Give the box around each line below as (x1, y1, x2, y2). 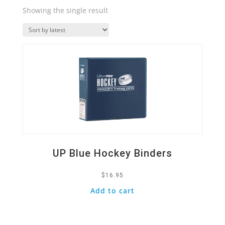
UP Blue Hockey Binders (52, 147, 172, 159)
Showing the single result (22, 6, 108, 15)
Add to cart (90, 186, 135, 195)
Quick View (27, 22, 69, 32)
